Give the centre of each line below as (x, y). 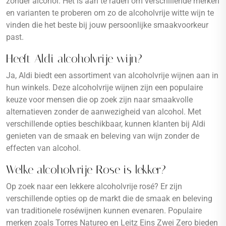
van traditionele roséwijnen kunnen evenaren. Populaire (104, 211)
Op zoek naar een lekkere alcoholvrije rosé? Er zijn (94, 186)
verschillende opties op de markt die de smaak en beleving (109, 199)
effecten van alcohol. (43, 148)
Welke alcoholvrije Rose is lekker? (86, 169)
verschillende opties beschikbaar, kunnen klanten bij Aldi (106, 124)
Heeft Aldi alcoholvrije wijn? (74, 59)
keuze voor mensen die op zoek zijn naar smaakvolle (99, 100)
